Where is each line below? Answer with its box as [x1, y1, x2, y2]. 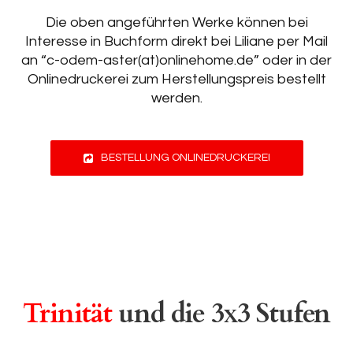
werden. [150, 91, 203, 106]
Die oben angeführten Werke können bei [45, 15, 308, 30]
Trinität [23, 295, 113, 332]
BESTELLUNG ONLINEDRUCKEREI [100, 152, 270, 163]
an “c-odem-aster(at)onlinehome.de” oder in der [21, 53, 332, 68]
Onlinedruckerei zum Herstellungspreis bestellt [27, 72, 326, 87]
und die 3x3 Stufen [112, 295, 330, 332]
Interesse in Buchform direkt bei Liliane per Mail [25, 34, 328, 49]
